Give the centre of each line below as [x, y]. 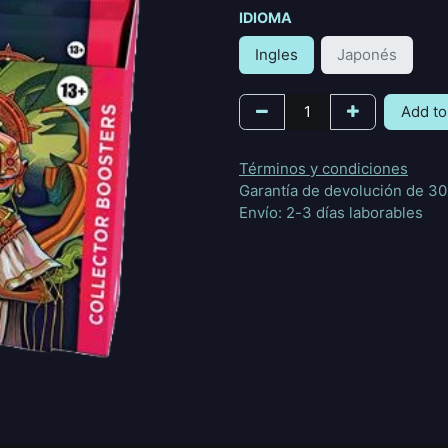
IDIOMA [265, 17]
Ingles [276, 54]
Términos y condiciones [323, 168]
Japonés [367, 54]
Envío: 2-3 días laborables [331, 212]
